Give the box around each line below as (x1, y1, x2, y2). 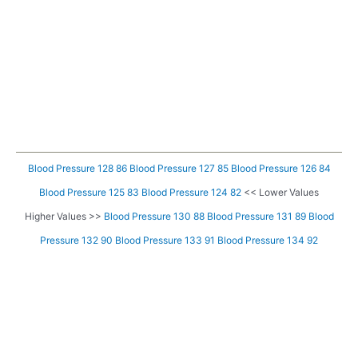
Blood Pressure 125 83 (39, 185, 139, 198)
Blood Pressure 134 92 (217, 233, 318, 246)
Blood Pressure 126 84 (230, 161, 331, 174)
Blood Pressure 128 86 (27, 161, 127, 174)
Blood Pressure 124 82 (141, 185, 241, 198)
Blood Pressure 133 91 (115, 233, 215, 246)
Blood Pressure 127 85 (129, 161, 229, 174)
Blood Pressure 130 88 (103, 209, 205, 222)
